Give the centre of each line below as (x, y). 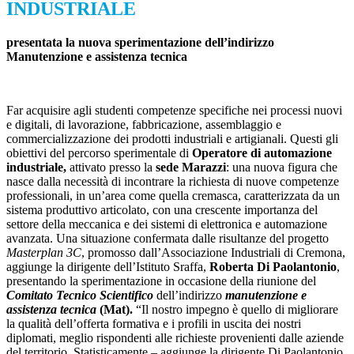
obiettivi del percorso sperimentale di (99, 153)
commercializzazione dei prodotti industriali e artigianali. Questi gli (172, 139)
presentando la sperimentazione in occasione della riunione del (161, 281)
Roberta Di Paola (256, 267)
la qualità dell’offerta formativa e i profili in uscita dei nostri (154, 324)
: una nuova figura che (282, 168)
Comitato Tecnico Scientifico (80, 296)
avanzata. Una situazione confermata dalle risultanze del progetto (168, 239)
